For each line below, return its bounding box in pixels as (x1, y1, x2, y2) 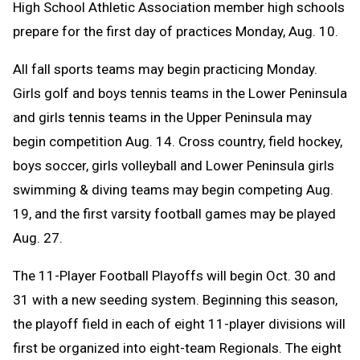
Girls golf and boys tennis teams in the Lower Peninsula (13, 84, 347, 101)
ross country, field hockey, (187, 133, 342, 149)
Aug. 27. (13, 229, 63, 246)
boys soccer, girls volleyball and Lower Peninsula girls (13, 157, 334, 174)
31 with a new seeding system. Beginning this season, (13, 291, 337, 308)
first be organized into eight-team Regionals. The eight (13, 339, 342, 356)
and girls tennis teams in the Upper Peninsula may (13, 108, 312, 125)
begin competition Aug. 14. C (13, 133, 187, 149)
